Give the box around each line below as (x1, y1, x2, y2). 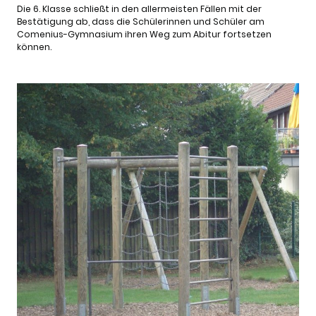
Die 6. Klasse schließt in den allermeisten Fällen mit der (17, 2, 262, 15)
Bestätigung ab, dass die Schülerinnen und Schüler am (17, 15, 265, 28)
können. (17, 40, 51, 53)
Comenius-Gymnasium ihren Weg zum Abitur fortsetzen (17, 28, 272, 40)
